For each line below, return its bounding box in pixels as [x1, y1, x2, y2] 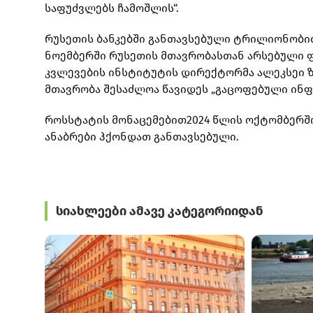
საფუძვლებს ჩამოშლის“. [45, 1, 179, 15]
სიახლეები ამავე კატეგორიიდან [56, 203, 263, 219]
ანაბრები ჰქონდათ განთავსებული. [45, 130, 242, 144]
